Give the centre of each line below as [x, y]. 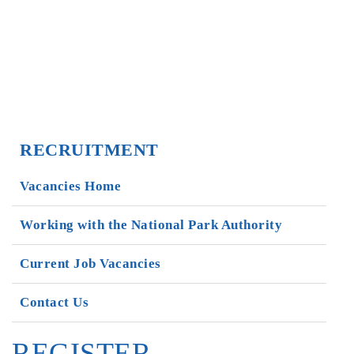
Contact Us [54, 302]
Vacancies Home [70, 186]
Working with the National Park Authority [151, 225]
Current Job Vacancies [90, 264]
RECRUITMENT [89, 150]
